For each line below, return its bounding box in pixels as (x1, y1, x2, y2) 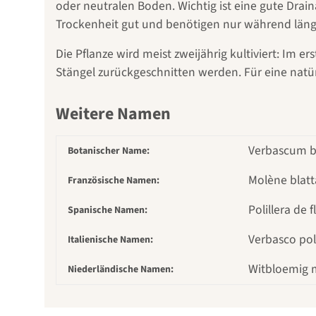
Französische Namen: (68, 174, 159, 188)
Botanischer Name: (68, 144, 150, 159)
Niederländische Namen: (68, 262, 174, 277)
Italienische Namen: (68, 233, 153, 248)
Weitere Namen (56, 102, 171, 127)
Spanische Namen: (68, 203, 147, 218)
